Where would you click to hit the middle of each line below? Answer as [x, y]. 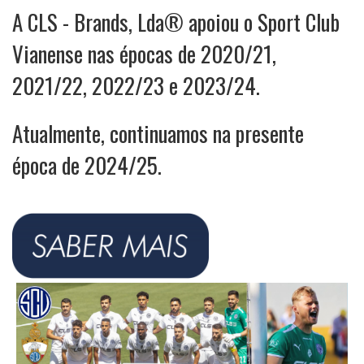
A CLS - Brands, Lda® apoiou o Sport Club [176, 22]
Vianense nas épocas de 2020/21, [144, 54]
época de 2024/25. [87, 165]
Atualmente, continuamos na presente [158, 133]
